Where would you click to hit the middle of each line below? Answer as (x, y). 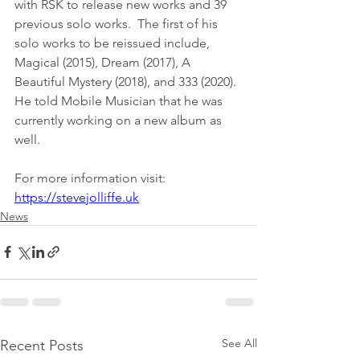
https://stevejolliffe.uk (77, 197)
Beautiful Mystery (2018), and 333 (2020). (129, 81)
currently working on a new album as (120, 120)
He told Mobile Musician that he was (120, 100)
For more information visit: (90, 178)
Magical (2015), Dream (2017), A (104, 62)
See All (239, 343)
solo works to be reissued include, (114, 43)
